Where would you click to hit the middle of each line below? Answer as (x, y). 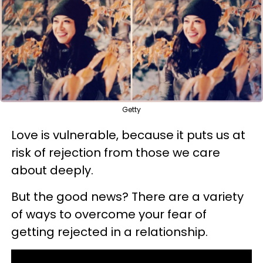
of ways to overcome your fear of (109, 214)
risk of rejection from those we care (116, 153)
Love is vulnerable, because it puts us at (128, 135)
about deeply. (52, 170)
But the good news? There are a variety (127, 197)
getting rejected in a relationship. (109, 232)
